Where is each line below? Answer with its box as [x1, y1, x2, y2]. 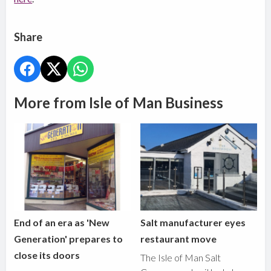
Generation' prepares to [14, 233, 123, 245]
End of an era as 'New [14, 217, 110, 229]
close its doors [14, 249, 80, 261]
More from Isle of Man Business [14, 93, 224, 111]
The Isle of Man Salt [140, 252, 221, 264]
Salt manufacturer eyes [140, 217, 246, 229]
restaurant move [140, 233, 217, 245]
